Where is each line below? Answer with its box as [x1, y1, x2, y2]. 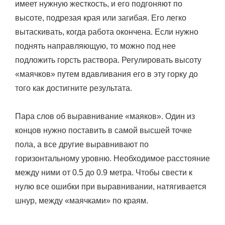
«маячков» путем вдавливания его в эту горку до [15, 69, 198, 78]
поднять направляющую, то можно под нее [15, 41, 176, 50]
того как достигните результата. [15, 83, 132, 92]
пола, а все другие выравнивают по [15, 140, 149, 149]
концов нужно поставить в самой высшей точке [15, 126, 192, 135]
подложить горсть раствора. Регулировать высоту [15, 55, 201, 64]
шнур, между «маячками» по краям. [15, 196, 148, 205]
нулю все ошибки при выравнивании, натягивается [15, 182, 206, 191]
